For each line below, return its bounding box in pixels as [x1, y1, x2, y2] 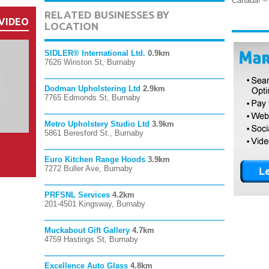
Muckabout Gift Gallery [44, 226, 130, 235]
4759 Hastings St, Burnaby [44, 235, 138, 244]
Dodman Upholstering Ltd [44, 84, 141, 93]
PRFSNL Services [44, 190, 110, 199]
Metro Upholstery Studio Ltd [44, 119, 150, 128]
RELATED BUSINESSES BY [44, 9, 169, 20]
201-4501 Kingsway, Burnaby [44, 199, 145, 208]
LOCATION [44, 20, 98, 32]
